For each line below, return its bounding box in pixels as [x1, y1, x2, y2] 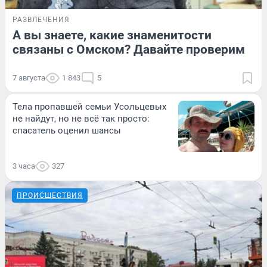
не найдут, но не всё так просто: [13, 113, 150, 125]
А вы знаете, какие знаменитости [13, 28, 212, 43]
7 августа [13, 73, 45, 83]
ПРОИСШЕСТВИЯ [17, 191, 83, 200]
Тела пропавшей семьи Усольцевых [13, 101, 166, 113]
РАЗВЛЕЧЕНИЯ [13, 15, 70, 24]
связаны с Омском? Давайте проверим [13, 42, 245, 57]
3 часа [13, 161, 35, 170]
